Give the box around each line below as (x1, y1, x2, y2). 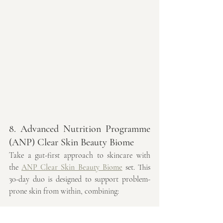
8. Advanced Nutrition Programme (9, 122, 150, 135)
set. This (122, 162, 151, 172)
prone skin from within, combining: (9, 186, 119, 196)
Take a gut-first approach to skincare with (9, 150, 150, 160)
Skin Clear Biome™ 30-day (25, 210, 109, 220)
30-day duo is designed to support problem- (9, 174, 150, 184)
